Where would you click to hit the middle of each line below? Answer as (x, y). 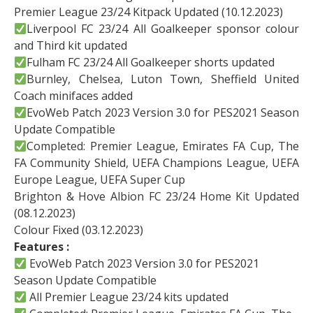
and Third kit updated (71, 45)
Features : (42, 247)
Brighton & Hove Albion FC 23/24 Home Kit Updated (156, 196)
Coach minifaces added (73, 96)
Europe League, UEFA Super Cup (100, 180)
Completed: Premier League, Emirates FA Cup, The (163, 146)
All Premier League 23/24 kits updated (128, 297)
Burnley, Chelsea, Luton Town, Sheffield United (163, 79)
